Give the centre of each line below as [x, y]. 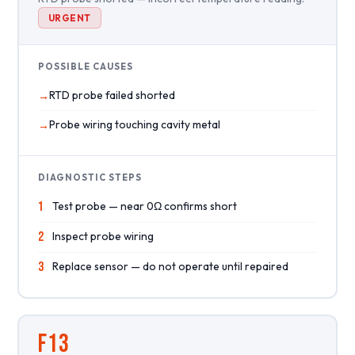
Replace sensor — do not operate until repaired [170, 266]
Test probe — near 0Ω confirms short [144, 206]
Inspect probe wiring [103, 236]
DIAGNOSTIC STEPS [90, 177]
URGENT [69, 17]
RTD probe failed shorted [112, 95]
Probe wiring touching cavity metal [134, 124]
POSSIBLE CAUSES [85, 66]
